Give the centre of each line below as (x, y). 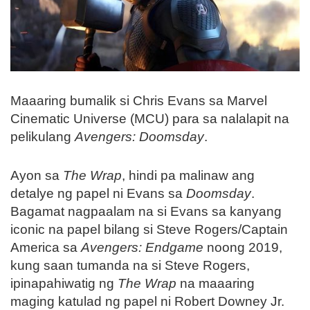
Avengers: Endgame (142, 247)
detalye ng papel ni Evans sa (98, 193)
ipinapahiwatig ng (64, 283)
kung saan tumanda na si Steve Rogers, (130, 265)
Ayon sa (37, 175)
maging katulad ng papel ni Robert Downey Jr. (147, 301)
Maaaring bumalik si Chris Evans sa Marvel (139, 100)
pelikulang (43, 136)
